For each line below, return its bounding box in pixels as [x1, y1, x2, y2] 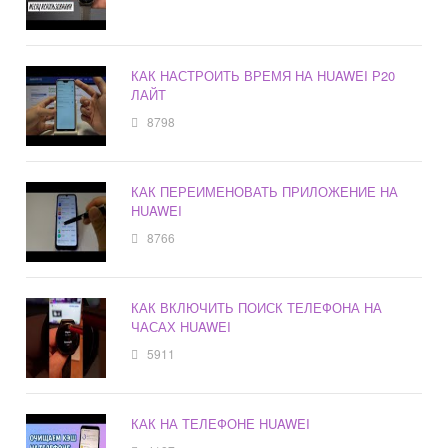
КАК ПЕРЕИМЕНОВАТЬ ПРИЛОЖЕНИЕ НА [131, 181, 399, 201]
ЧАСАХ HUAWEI [131, 316, 232, 336]
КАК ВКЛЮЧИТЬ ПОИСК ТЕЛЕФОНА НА [131, 297, 383, 317]
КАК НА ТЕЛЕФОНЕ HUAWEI [131, 413, 311, 433]
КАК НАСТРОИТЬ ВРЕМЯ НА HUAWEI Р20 [131, 65, 396, 85]
